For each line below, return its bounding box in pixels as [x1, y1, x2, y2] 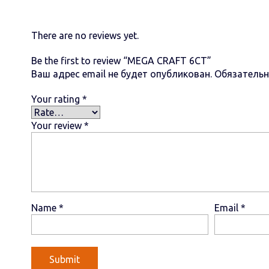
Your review [31, 120, 84, 131]
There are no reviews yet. [31, 30, 139, 41]
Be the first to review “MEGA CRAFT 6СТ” [31, 55, 211, 66]
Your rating [31, 94, 82, 104]
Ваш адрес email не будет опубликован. [31, 68, 212, 79]
